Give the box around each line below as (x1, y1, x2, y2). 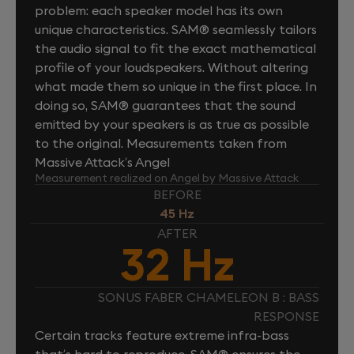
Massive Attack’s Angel (35, 153, 170, 170)
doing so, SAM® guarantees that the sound (35, 96, 296, 113)
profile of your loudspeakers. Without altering (35, 58, 308, 75)
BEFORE (153, 186, 201, 202)
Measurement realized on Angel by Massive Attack (35, 170, 299, 185)
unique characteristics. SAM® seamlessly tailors (35, 21, 317, 37)
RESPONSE (254, 307, 319, 324)
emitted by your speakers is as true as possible (35, 115, 309, 132)
